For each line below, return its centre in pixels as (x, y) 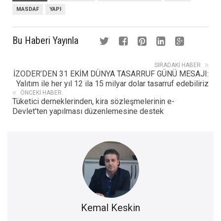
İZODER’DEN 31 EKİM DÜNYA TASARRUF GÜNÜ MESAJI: (111, 74)
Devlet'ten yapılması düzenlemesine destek (88, 111)
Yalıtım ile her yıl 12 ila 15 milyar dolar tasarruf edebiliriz (112, 83)
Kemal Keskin (110, 207)
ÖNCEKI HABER (41, 92)
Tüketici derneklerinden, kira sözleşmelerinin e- (93, 101)
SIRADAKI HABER (178, 65)
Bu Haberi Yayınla (45, 40)
